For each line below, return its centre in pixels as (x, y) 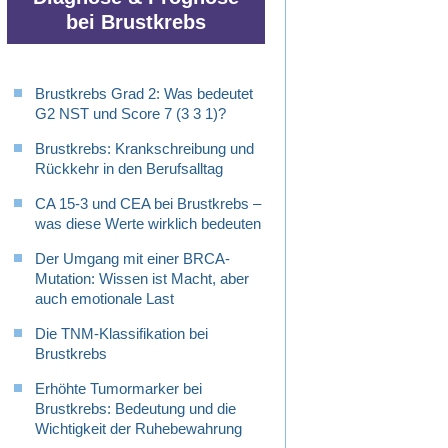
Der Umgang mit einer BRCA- (132, 259)
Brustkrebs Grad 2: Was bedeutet (144, 94)
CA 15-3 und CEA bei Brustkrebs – (148, 204)
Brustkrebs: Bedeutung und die (135, 409)
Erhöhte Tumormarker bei (118, 389)
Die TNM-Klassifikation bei (121, 334)
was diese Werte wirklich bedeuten (148, 224)
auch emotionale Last (104, 299)
